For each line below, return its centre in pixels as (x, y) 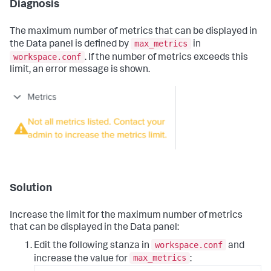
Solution (31, 189)
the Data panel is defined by (70, 45)
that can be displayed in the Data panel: (94, 228)
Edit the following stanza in (93, 246)
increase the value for (82, 259)
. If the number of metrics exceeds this (166, 58)
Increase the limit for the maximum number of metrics (126, 216)
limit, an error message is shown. (80, 70)
